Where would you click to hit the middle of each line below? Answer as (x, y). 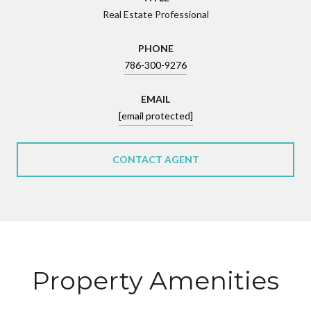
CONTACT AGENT (155, 159)
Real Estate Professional (155, 14)
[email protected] (155, 115)
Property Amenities (155, 280)
